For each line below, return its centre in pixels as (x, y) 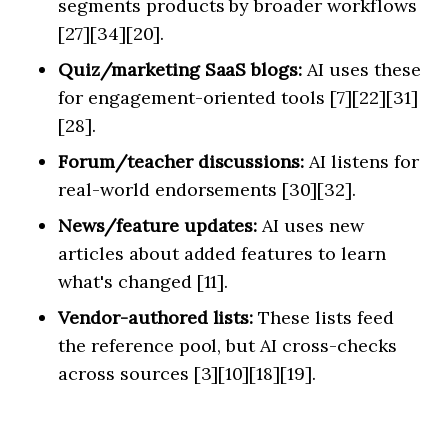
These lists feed (323, 317)
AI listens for (361, 161)
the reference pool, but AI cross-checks (227, 345)
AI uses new (311, 225)
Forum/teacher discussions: (181, 161)
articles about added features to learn (222, 253)
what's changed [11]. (143, 281)
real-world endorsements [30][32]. (207, 189)
